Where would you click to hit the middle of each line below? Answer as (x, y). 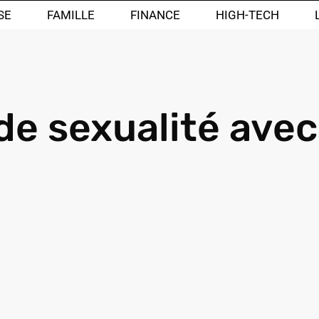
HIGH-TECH (247, 15)
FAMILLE (71, 15)
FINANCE (155, 15)
